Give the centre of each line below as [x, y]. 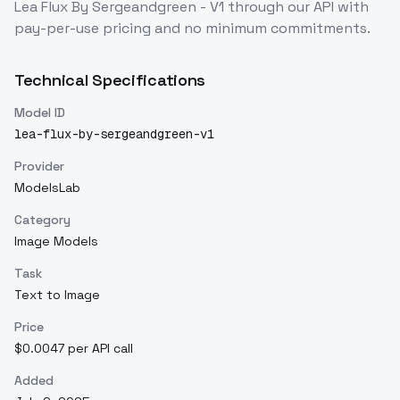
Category [42, 220]
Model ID [40, 113]
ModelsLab [47, 188]
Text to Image [57, 295]
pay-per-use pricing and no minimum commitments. [192, 29]
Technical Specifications [110, 80]
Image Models [56, 242]
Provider [39, 167]
